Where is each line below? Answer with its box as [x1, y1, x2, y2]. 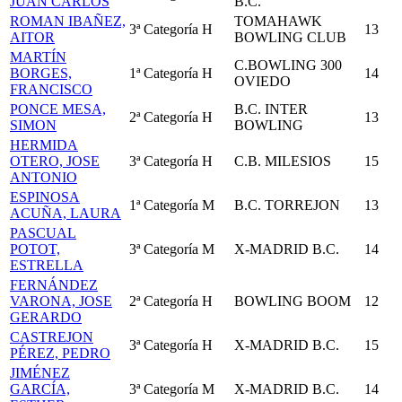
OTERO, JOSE [10, 153, 100, 169]
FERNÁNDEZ [10, 277, 98, 293]
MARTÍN [10, 49, 66, 65]
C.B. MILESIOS [234, 153, 331, 169]
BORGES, [10, 66, 72, 81]
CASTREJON [10, 329, 93, 345]
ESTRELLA [10, 258, 83, 273]
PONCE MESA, [10, 101, 106, 117]
